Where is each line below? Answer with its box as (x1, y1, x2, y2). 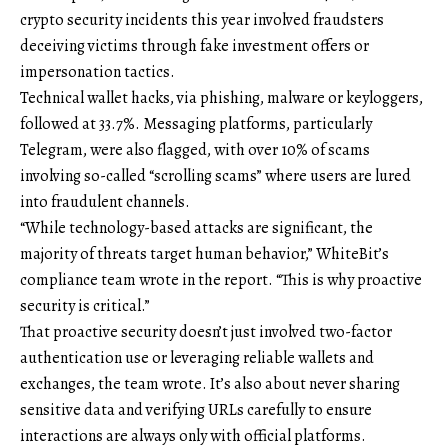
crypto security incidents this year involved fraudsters (20, 8, 384, 31)
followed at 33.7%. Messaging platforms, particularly (20, 112, 372, 135)
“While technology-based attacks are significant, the (20, 216, 373, 239)
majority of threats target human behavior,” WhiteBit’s (20, 242, 389, 265)
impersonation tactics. (20, 60, 175, 83)
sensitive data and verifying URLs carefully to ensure (20, 398, 372, 421)
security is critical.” (20, 294, 150, 317)
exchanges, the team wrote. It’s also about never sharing (20, 372, 400, 395)
